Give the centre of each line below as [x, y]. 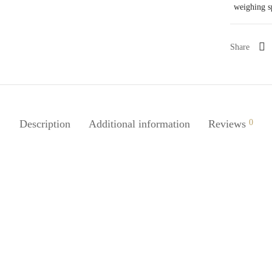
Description [45, 124]
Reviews [228, 124]
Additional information [139, 124]
